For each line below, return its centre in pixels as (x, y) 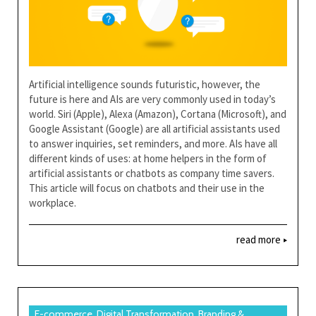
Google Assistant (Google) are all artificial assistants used (154, 128)
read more (260, 239)
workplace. (53, 202)
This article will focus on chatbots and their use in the (147, 188)
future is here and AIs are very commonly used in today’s (152, 99)
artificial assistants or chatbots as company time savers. (152, 173)
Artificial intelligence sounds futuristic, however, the (145, 84)
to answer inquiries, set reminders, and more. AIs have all (153, 143)
